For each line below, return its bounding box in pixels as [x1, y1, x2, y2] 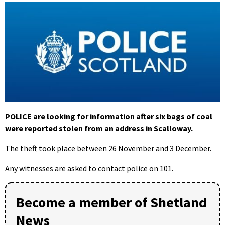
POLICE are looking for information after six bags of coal [5, 111, 212, 122]
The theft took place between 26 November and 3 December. [5, 143, 211, 154]
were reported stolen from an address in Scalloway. [5, 123, 193, 134]
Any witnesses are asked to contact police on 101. [5, 163, 173, 174]
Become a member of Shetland [16, 193, 207, 212]
